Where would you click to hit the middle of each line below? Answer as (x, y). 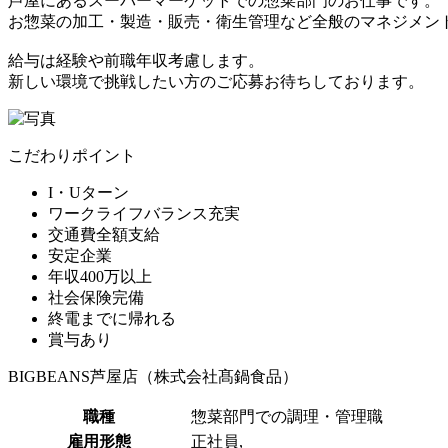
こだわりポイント (72, 156)
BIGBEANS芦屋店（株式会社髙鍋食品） (153, 377)
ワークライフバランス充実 (144, 214)
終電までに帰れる (112, 319)
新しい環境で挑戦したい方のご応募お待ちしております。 (216, 82)
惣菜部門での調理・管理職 (287, 417)
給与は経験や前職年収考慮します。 (136, 61)
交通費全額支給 (104, 235)
